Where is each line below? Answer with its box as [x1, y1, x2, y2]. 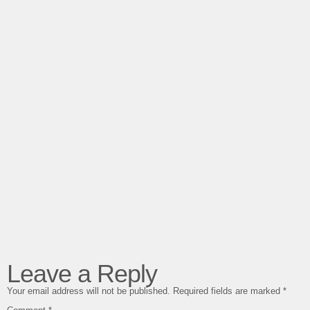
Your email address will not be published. [7, 286, 170, 296]
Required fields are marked [173, 286, 283, 296]
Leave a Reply [7, 259, 157, 288]
